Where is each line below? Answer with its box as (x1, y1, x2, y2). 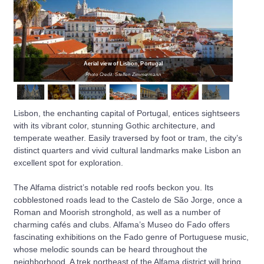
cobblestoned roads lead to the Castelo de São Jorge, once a (14, 194, 242, 204)
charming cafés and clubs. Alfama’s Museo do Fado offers (14, 219, 230, 229)
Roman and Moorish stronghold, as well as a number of (14, 207, 220, 217)
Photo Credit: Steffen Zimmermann (85, 71, 161, 78)
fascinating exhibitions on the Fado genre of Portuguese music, (14, 232, 249, 242)
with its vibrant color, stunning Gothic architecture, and (14, 120, 215, 130)
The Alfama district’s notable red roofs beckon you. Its (14, 182, 213, 192)
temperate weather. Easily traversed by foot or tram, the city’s (14, 133, 242, 143)
